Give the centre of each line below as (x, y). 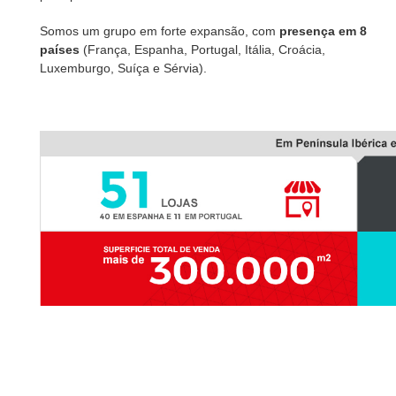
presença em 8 (323, 31)
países (59, 49)
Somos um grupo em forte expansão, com (159, 31)
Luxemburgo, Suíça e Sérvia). (123, 68)
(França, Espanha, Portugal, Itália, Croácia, (202, 49)
